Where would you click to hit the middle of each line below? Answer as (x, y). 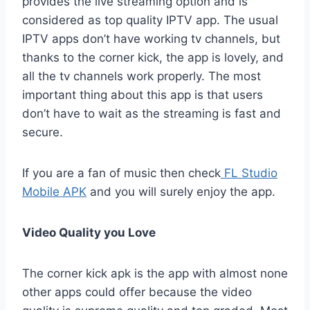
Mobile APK (54, 192)
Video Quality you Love (89, 233)
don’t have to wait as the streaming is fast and (152, 114)
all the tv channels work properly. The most (142, 76)
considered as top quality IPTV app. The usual (150, 20)
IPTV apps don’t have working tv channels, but (151, 39)
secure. (43, 133)
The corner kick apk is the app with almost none (155, 274)
